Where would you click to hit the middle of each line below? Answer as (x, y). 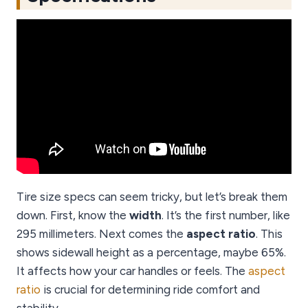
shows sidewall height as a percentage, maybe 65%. (151, 253)
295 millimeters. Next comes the (101, 234)
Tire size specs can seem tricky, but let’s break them (152, 197)
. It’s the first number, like (226, 216)
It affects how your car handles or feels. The (132, 271)
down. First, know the (73, 216)
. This (269, 234)
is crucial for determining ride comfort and (150, 290)
